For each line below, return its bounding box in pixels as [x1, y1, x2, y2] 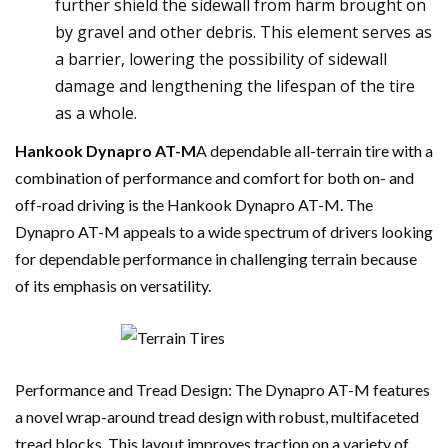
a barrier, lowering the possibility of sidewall [55, 47, 387, 70]
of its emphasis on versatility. [15, 275, 211, 295]
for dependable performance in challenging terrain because [15, 248, 417, 268]
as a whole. [55, 101, 137, 124]
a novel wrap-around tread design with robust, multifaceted [15, 406, 419, 426]
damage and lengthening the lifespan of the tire [55, 74, 415, 97]
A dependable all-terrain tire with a [196, 140, 433, 160]
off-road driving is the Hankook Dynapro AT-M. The [15, 194, 373, 214]
